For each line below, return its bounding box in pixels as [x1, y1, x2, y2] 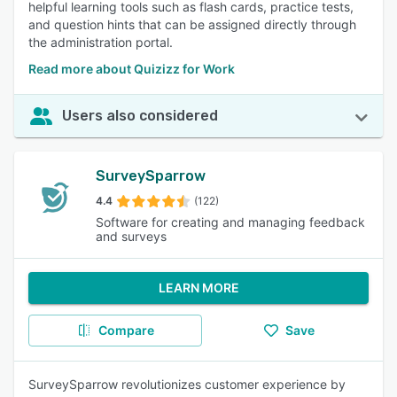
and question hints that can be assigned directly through [28, 17, 356, 32]
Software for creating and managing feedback [96, 214, 365, 230]
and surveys [96, 229, 167, 244]
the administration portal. [28, 35, 173, 50]
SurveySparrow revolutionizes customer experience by [28, 377, 346, 392]
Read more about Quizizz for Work [28, 61, 235, 76]
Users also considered [62, 107, 218, 124]
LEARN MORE [158, 280, 239, 295]
